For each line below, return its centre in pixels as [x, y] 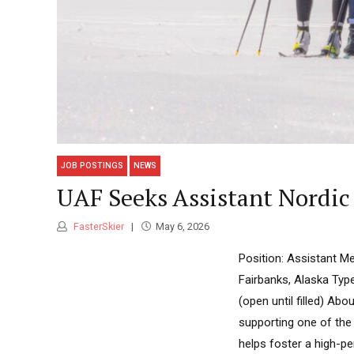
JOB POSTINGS [92, 166]
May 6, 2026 [182, 227]
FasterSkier [98, 227]
